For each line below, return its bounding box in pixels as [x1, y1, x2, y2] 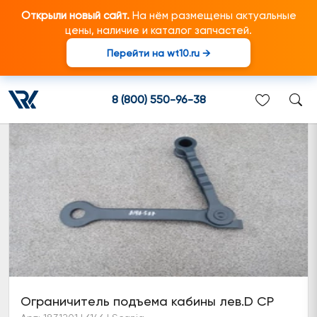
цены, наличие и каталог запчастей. [65, 24, 252, 37]
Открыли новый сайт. [21, 9, 129, 22]
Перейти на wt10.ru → [107, 47, 210, 59]
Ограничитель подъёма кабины [8, 59, 248, 79]
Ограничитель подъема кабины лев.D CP [21, 294, 274, 309]
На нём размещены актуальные [129, 9, 296, 22]
